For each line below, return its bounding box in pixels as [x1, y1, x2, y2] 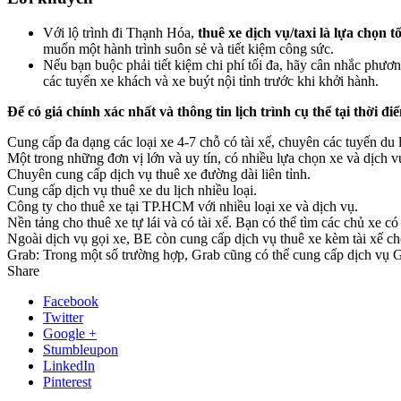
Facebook [43, 293, 98, 309]
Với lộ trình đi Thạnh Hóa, [43, 24, 198, 40]
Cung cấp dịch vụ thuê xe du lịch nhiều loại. [7, 182, 257, 198]
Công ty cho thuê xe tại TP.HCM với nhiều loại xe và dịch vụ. [7, 198, 358, 214]
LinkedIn [43, 357, 95, 373]
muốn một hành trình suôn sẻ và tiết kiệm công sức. [43, 40, 334, 56]
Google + [43, 325, 97, 341]
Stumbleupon [43, 341, 118, 357]
